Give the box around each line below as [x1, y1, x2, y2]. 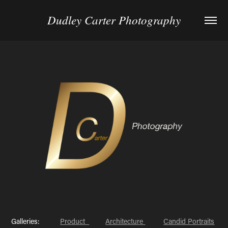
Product [60, 216, 90, 226]
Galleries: [11, 216, 61, 226]
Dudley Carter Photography [47, 12, 181, 27]
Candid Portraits [163, 216, 215, 226]
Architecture [105, 216, 146, 226]
